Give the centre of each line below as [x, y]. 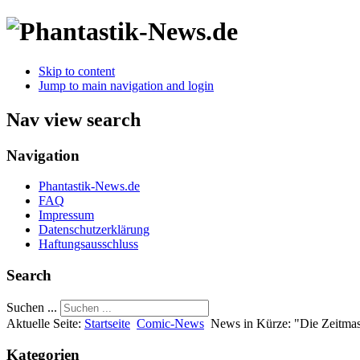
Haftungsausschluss [88, 244]
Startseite [107, 323]
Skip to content [77, 71]
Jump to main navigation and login [126, 85]
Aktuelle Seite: [45, 323]
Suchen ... [32, 307]
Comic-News [170, 323]
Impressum [66, 215]
